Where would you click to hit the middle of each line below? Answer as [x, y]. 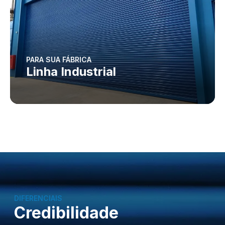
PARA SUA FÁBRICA [59, 60]
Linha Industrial [71, 72]
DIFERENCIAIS [38, 198]
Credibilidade [66, 212]
